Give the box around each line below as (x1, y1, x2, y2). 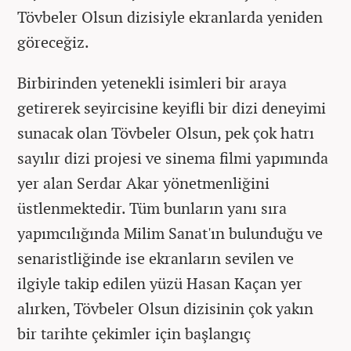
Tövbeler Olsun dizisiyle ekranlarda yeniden (17, 5, 323, 27)
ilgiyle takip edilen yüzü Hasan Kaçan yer (17, 272, 302, 294)
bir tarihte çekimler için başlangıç (17, 322, 251, 344)
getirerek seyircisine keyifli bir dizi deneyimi (17, 96, 326, 118)
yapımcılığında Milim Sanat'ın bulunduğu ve (17, 222, 323, 244)
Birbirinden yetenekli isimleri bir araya (17, 71, 287, 93)
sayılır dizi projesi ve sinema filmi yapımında (17, 147, 328, 168)
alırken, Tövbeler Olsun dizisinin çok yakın (17, 297, 313, 319)
